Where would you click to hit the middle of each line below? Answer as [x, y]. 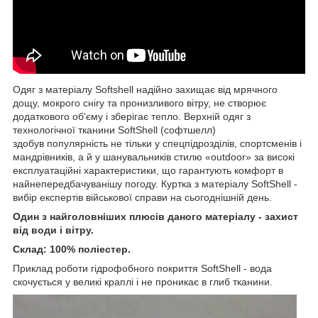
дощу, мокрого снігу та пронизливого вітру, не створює [139, 103]
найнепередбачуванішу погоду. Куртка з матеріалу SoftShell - [155, 183]
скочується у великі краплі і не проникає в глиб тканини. [143, 281]
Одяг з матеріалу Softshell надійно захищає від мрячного [145, 89]
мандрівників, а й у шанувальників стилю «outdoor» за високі [154, 157]
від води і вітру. [53, 230]
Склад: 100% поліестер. [72, 249]
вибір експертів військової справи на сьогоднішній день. [142, 197]
